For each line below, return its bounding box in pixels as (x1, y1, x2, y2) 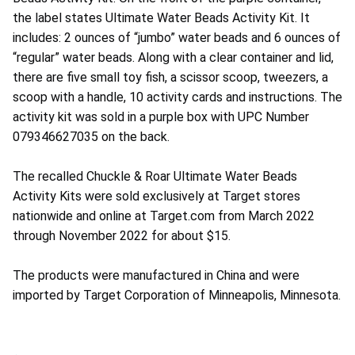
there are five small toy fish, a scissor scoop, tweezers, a (13, 70, 328, 86)
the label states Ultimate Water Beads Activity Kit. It (13, 10, 310, 26)
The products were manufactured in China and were (13, 268, 300, 284)
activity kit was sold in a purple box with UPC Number (13, 109, 309, 125)
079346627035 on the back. (13, 129, 170, 145)
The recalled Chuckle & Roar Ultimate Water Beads (13, 169, 297, 185)
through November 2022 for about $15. (13, 228, 231, 244)
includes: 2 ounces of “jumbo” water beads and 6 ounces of (13, 30, 341, 46)
